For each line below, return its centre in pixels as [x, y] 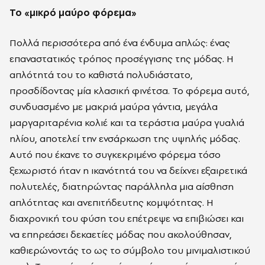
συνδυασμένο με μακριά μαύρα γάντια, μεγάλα [114, 106]
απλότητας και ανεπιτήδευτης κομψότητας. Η [112, 202]
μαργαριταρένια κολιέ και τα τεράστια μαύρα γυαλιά [127, 122]
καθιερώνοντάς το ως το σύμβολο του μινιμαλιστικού [130, 250]
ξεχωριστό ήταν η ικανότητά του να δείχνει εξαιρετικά [128, 170]
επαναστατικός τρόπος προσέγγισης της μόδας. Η [122, 58]
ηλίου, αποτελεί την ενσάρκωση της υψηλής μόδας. [125, 138]
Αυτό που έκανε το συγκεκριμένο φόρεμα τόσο [115, 154]
